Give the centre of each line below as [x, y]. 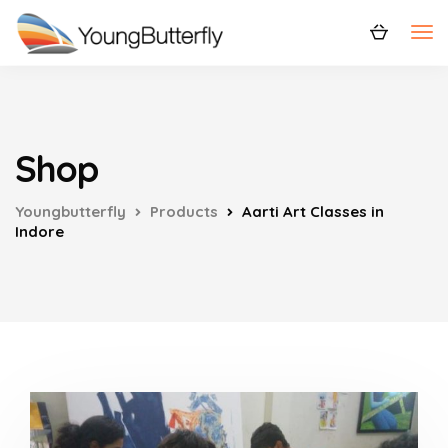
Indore [39, 231]
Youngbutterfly [70, 211]
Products [184, 211]
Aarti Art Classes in [313, 211]
